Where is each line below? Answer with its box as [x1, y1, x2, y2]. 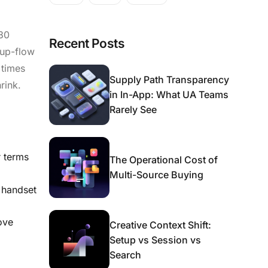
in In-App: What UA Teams [109, 88, 229, 100]
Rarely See [109, 103, 157, 115]
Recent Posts [48, 35, 125, 51]
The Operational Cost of [109, 153, 218, 166]
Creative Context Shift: [109, 218, 212, 231]
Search [109, 248, 142, 261]
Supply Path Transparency [109, 73, 230, 86]
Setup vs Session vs [109, 233, 202, 246]
